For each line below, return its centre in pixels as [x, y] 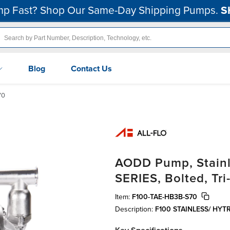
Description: [135, 209]
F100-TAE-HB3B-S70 [165, 197]
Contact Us [91, 69]
